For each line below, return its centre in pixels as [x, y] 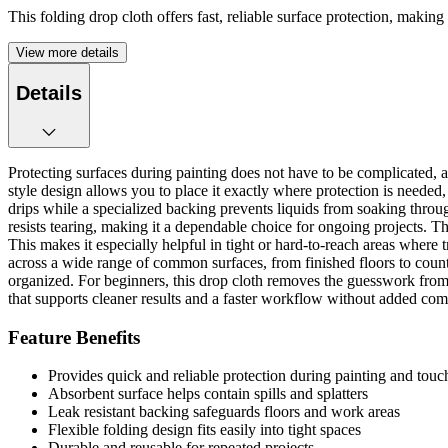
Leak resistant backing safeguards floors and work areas [224, 412]
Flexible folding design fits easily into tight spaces [204, 430]
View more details [67, 52]
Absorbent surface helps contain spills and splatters [208, 394]
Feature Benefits [74, 337]
